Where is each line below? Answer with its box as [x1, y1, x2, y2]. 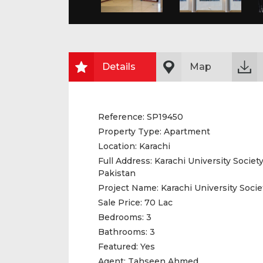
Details [102, 61, 136, 72]
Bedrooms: [98, 212, 144, 222]
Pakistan [98, 168, 136, 178]
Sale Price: [98, 197, 142, 208]
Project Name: [98, 183, 161, 193]
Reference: [98, 112, 144, 122]
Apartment [161, 126, 210, 137]
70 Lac [142, 197, 173, 208]
